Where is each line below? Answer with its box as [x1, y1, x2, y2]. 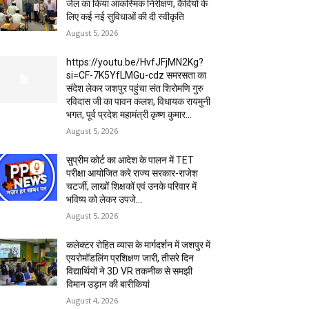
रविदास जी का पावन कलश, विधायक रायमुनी [66, 96, 211, 108]
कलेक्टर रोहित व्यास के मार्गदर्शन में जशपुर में [66, 239, 211, 251]
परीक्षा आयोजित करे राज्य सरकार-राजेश [66, 168, 199, 179]
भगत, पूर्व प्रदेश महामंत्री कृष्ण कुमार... [66, 109, 192, 121]
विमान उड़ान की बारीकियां [66, 279, 150, 290]
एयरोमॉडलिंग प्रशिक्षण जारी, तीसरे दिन [66, 252, 195, 264]
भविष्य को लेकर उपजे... [66, 194, 143, 206]
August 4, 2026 [66, 295, 119, 306]
